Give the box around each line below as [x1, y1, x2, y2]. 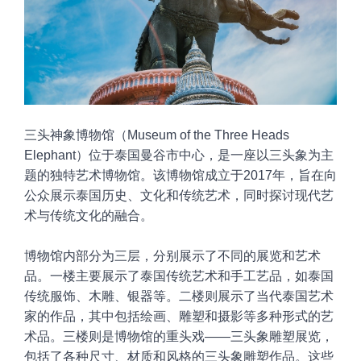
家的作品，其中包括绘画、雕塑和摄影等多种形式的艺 [24, 309, 334, 323]
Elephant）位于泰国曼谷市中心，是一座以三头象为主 [24, 147, 334, 162]
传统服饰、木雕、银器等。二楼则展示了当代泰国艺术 [24, 288, 334, 303]
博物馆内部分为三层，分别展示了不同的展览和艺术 [24, 248, 321, 263]
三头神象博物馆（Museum [24, 127, 176, 142]
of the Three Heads [176, 127, 289, 142]
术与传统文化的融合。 [24, 208, 156, 222]
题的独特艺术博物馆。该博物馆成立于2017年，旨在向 [24, 168, 337, 182]
